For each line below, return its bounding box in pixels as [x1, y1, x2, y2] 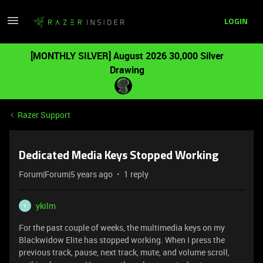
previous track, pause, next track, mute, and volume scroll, [19, 247, 230, 258]
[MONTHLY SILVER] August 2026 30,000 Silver [30, 49, 224, 62]
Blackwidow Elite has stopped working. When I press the [19, 234, 225, 245]
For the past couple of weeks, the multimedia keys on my [19, 222, 225, 233]
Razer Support [18, 109, 70, 120]
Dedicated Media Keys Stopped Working [19, 150, 218, 162]
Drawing [109, 63, 144, 76]
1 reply [124, 168, 149, 180]
